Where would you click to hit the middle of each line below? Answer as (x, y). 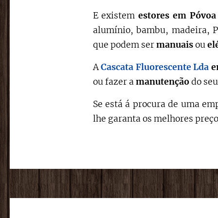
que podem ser (124, 45)
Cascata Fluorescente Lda (155, 67)
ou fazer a (114, 82)
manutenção (162, 82)
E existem (116, 15)
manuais (174, 45)
